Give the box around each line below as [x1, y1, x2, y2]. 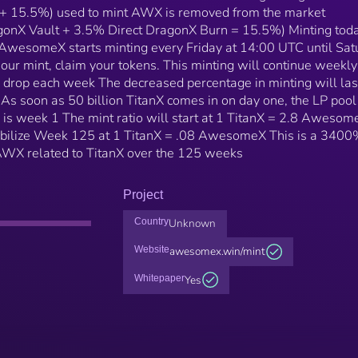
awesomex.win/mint [169, 244, 265, 260]
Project [123, 187, 164, 201]
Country [133, 216, 169, 228]
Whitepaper [133, 272, 185, 284]
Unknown [168, 216, 216, 232]
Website [133, 244, 169, 256]
